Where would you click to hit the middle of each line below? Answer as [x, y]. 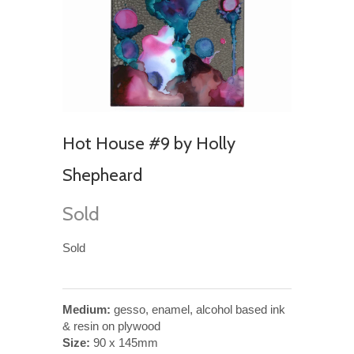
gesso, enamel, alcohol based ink [198, 309]
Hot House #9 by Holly [149, 143]
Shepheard [102, 175]
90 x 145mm [124, 342]
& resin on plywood [111, 326]
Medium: [87, 309]
